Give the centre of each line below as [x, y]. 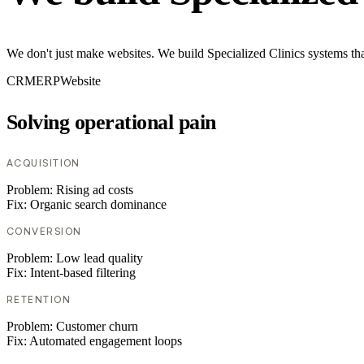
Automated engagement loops [106, 341]
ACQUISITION [43, 163]
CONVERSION [44, 232]
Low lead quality [100, 258]
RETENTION [39, 300]
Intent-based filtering [83, 273]
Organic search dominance [98, 205]
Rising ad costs [95, 190]
